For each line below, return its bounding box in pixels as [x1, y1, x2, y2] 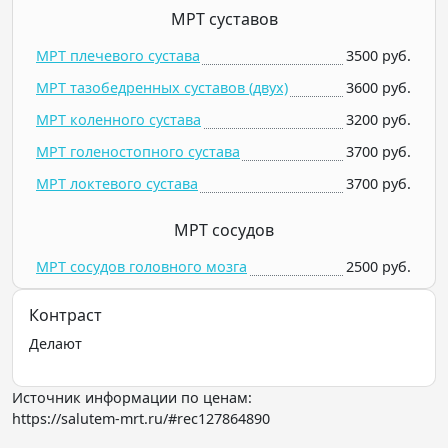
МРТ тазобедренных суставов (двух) [36, 78, 288, 97]
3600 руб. [346, 78, 411, 97]
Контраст [29, 304, 102, 326]
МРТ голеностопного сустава [36, 142, 240, 161]
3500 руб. [346, 46, 411, 65]
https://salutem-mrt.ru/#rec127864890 [12, 409, 270, 428]
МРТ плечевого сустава [36, 46, 200, 65]
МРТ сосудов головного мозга [36, 257, 247, 276]
